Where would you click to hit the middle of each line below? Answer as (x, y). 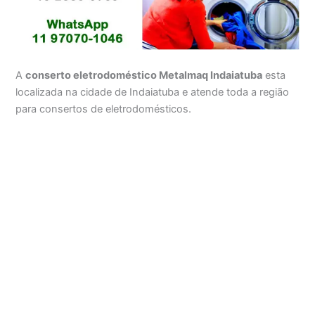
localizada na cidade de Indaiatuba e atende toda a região (153, 92)
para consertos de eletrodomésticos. (104, 109)
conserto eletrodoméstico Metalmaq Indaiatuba (144, 75)
